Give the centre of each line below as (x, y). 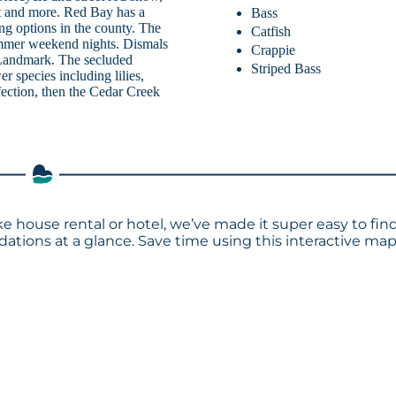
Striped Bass (286, 68)
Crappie (274, 49)
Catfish (271, 31)
